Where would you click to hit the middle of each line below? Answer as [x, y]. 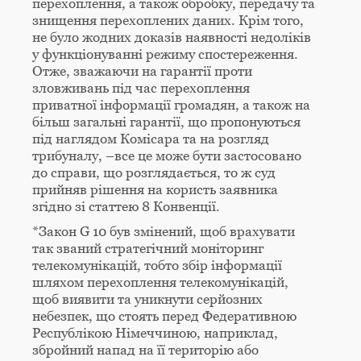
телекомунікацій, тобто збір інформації [157, 266]
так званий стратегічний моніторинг [148, 249]
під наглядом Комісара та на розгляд [151, 139]
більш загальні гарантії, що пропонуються [166, 122]
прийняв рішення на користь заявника [155, 190]
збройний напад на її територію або [145, 350]
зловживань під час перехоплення [141, 88]
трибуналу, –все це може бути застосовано [167, 156]
